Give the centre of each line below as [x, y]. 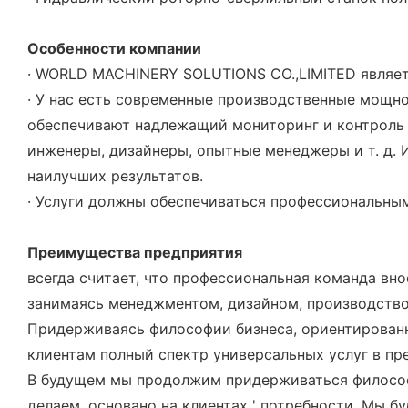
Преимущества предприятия [135, 253]
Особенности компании [114, 49]
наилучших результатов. [115, 176]
